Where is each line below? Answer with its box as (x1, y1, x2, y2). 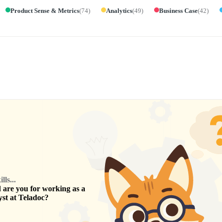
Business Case (159, 6, 198, 14)
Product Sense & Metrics (10, 6, 79, 14)
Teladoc (18, 193, 45, 202)
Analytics (106, 6, 132, 14)
